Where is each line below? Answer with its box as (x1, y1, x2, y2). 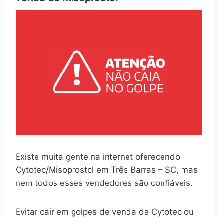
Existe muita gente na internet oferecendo (16, 151, 180, 162)
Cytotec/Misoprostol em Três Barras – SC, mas (16, 164, 198, 175)
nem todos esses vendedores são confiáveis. (16, 178, 195, 188)
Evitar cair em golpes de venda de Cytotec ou (16, 206, 194, 217)
